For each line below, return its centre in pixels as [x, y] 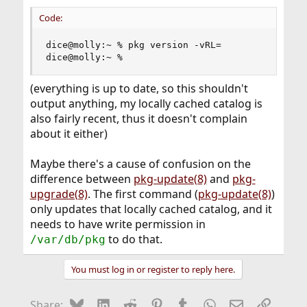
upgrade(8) [59, 194]
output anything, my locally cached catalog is [146, 103]
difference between [82, 179]
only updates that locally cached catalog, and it [151, 209]
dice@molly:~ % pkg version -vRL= [133, 45]
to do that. [134, 239]
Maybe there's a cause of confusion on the [140, 163]
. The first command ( [143, 194]
